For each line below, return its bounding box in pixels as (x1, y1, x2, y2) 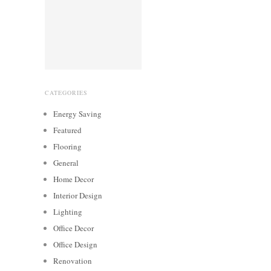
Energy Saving (53, 108, 102, 119)
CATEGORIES (45, 88, 88, 97)
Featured (53, 124, 82, 135)
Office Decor (53, 222, 94, 233)
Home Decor (53, 173, 94, 184)
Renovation (53, 255, 92, 266)
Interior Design (53, 189, 102, 201)
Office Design (53, 238, 97, 250)
